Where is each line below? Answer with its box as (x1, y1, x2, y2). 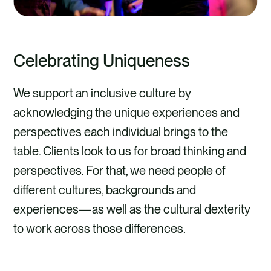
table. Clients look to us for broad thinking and (13, 144, 247, 159)
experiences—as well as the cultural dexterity (13, 202, 251, 217)
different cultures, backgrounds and (13, 183, 197, 198)
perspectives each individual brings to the (13, 125, 229, 140)
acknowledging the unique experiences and (13, 105, 240, 120)
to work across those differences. (13, 221, 186, 237)
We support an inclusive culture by (13, 86, 192, 101)
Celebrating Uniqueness (13, 50, 191, 71)
